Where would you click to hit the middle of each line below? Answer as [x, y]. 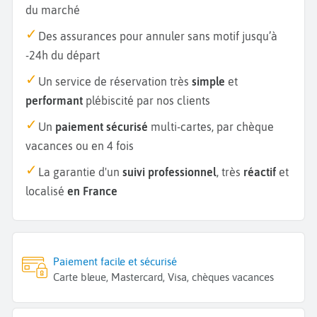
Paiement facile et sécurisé [115, 261]
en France [92, 191]
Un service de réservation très [115, 81]
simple [208, 81]
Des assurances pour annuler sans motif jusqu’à [158, 36]
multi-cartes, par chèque [211, 126]
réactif [260, 172]
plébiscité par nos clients [146, 100]
